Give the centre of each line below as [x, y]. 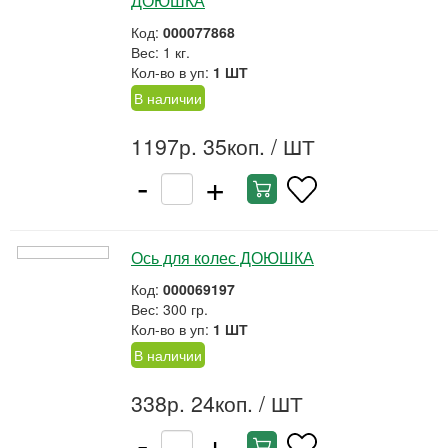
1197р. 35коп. [198, 146]
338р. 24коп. [192, 403]
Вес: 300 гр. [169, 309]
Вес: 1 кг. [160, 52]
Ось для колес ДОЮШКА [222, 257]
